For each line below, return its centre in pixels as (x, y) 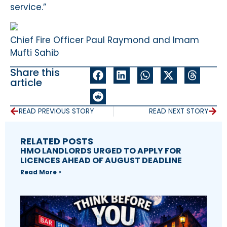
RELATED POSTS (57, 141)
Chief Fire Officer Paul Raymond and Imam (105, 40)
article (26, 83)
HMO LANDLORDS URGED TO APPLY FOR (101, 150)
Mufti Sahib (34, 52)
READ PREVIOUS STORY (56, 111)
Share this (35, 73)
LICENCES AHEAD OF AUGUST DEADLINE (101, 160)
